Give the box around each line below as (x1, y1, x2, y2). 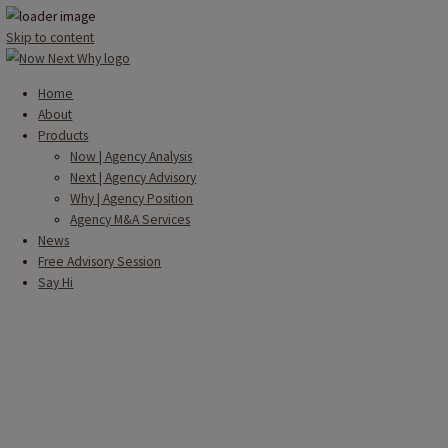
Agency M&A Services (87, 263, 238, 285)
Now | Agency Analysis (87, 184, 241, 207)
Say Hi (47, 342, 92, 364)
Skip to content (7, 36, 118, 58)
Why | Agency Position (87, 237, 242, 259)
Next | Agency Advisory (87, 211, 246, 233)
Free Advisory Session (47, 316, 202, 338)
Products (47, 158, 111, 180)
